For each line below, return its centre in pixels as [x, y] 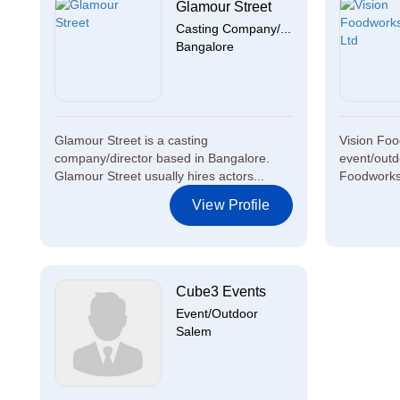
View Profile [231, 205]
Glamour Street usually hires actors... [159, 176]
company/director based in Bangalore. [162, 158]
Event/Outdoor [217, 313]
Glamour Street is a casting [131, 140]
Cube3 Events [221, 292]
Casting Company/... [233, 29]
